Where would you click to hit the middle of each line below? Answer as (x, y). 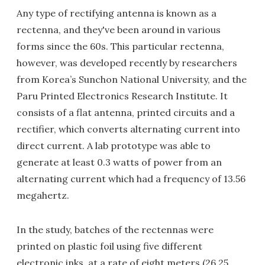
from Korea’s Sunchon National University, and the (132, 79)
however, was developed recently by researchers (127, 63)
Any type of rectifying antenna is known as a (117, 13)
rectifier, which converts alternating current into (128, 129)
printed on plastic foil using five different (109, 246)
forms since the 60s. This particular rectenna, (120, 46)
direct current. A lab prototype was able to (114, 146)
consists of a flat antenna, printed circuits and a (126, 112)
